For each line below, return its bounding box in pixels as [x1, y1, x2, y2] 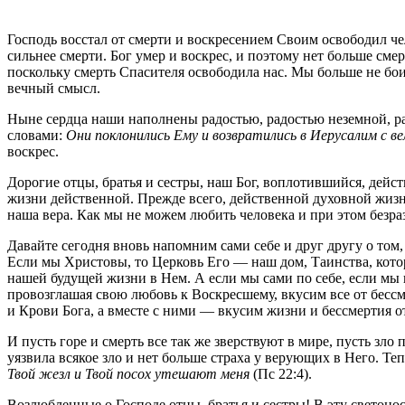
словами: [7, 127, 66, 143]
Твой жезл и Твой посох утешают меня [7, 365, 250, 381]
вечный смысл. [7, 80, 100, 96]
